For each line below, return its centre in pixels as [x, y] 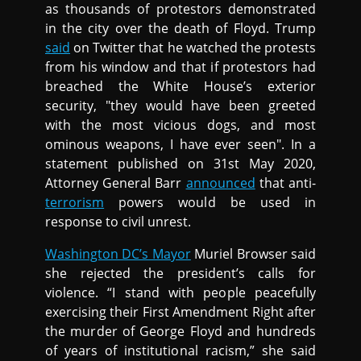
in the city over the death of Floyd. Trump [180, 29]
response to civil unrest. [118, 222]
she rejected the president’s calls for [180, 274]
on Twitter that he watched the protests [193, 48]
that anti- [285, 183]
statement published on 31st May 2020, [180, 164]
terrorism [75, 203]
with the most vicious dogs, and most [180, 125]
